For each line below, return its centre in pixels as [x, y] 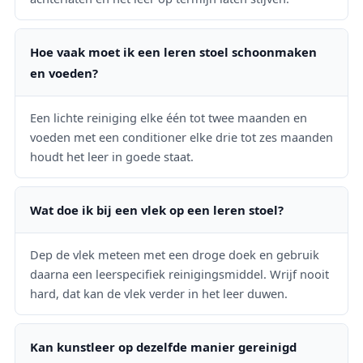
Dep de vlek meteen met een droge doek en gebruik [175, 254]
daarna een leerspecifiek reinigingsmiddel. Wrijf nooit [179, 273]
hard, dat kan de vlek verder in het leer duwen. [159, 293]
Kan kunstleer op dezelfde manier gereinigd [163, 346]
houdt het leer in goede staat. [112, 156]
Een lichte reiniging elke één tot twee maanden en [169, 117]
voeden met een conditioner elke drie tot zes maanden [181, 137]
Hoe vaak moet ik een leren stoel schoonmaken [173, 51]
